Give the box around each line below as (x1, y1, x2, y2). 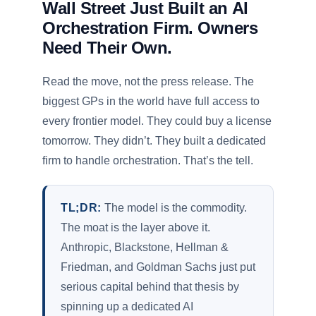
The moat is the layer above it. (61, 221, 210, 233)
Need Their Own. (42, 38, 172, 57)
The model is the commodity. (101, 202, 247, 214)
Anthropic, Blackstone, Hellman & (61, 241, 229, 253)
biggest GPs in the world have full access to (42, 95, 260, 107)
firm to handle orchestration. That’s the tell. (42, 154, 253, 166)
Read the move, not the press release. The (42, 75, 254, 87)
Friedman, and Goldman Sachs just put (61, 261, 255, 273)
